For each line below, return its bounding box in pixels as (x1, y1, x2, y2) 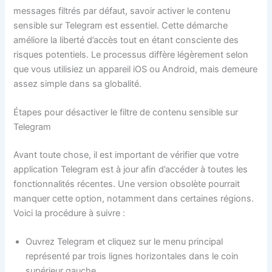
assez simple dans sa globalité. (13, 78, 142, 89)
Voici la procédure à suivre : (13, 207, 126, 219)
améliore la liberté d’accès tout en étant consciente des (13, 34, 239, 46)
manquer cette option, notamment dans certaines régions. (13, 192, 254, 204)
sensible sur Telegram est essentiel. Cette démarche (13, 19, 228, 31)
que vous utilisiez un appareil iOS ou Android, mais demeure (13, 63, 258, 75)
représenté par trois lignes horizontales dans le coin (25, 251, 239, 262)
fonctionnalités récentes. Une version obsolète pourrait (13, 178, 240, 189)
